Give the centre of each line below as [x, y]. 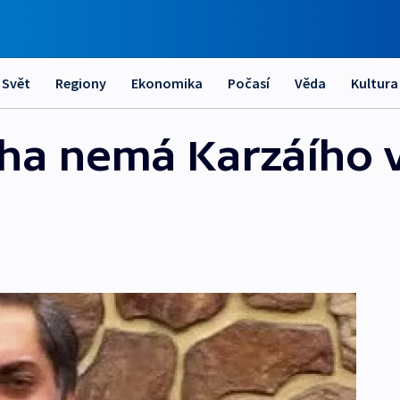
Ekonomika [167, 83]
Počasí [249, 83]
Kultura [375, 83]
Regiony [81, 83]
